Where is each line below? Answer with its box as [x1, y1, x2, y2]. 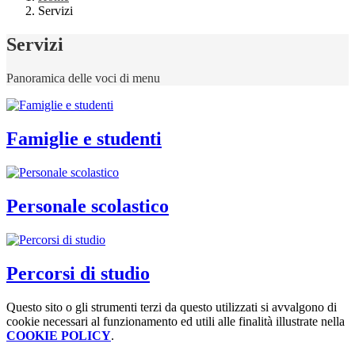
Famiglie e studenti [6, 128, 162, 150]
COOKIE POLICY [6, 328, 111, 342]
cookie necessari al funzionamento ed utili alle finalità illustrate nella [6, 314, 345, 328]
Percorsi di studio [6, 262, 150, 284]
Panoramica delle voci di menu [6, 71, 160, 86]
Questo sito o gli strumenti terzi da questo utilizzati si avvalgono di [6, 300, 337, 314]
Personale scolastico [6, 195, 169, 216]
